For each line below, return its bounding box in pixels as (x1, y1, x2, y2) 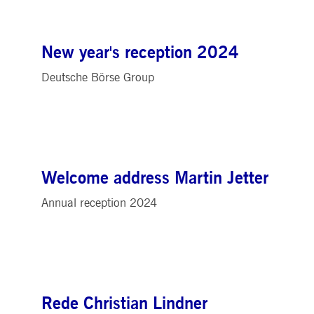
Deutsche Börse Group (41, 69, 154, 86)
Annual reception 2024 (41, 195, 157, 211)
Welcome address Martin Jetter (41, 167, 268, 190)
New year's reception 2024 (41, 41, 239, 64)
